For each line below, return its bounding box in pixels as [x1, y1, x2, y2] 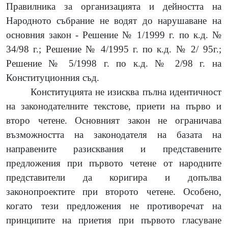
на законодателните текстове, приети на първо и [6, 100, 221, 111]
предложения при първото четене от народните [6, 157, 221, 168]
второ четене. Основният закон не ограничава [6, 115, 221, 126]
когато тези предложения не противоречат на [6, 200, 221, 211]
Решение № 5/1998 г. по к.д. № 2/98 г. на [6, 58, 221, 69]
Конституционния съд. [6, 72, 99, 83]
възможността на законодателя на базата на [6, 129, 221, 140]
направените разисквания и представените [6, 143, 221, 154]
